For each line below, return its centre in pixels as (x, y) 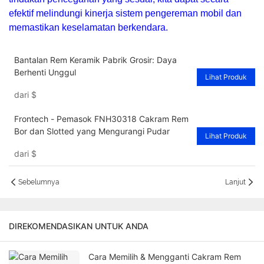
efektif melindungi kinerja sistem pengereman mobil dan (125, 14)
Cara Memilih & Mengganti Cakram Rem (165, 257)
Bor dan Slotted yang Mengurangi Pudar (92, 131)
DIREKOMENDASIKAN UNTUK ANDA (79, 226)
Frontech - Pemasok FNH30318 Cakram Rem (101, 119)
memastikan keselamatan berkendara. (88, 28)
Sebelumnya (39, 182)
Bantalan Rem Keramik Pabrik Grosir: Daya (95, 60)
